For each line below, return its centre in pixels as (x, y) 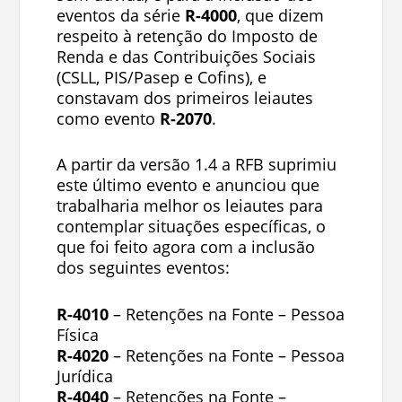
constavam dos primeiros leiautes (184, 97)
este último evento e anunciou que (188, 185)
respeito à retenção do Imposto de (187, 35)
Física (77, 335)
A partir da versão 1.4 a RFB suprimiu (196, 165)
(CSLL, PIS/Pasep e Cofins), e (161, 77)
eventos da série (120, 15)
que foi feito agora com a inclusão (185, 247)
